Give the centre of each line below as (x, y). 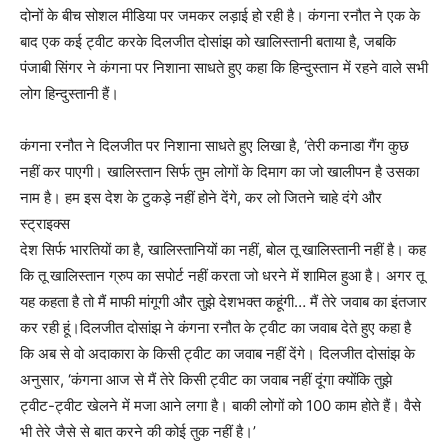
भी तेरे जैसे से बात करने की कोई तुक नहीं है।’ (138, 432)
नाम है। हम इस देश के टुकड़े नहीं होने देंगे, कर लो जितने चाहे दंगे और (201, 198)
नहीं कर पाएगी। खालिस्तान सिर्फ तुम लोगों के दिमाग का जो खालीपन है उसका (219, 172)
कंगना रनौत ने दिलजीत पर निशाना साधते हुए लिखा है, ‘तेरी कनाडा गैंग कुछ (214, 146)
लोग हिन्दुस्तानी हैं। (69, 94)
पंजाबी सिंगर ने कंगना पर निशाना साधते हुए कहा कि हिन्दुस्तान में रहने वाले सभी (224, 68)
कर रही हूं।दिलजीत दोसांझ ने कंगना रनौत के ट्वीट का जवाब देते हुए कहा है (215, 328)
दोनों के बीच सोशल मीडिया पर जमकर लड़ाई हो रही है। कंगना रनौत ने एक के (220, 16)
